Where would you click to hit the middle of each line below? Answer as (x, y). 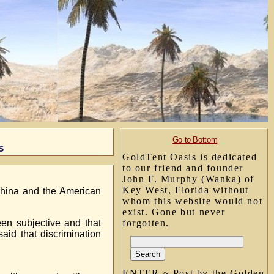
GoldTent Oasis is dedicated (190, 157)
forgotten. (146, 223)
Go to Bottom (195, 140)
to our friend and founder (183, 168)
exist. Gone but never (174, 212)
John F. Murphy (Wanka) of (189, 179)
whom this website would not (193, 201)
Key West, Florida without (186, 190)
